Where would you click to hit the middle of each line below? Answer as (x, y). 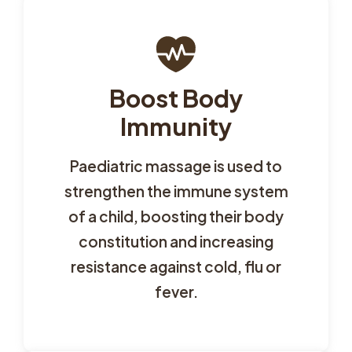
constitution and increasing (176, 241)
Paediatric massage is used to (176, 165)
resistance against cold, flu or (176, 266)
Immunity (176, 126)
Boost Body (176, 97)
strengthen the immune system (176, 191)
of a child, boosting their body (176, 216)
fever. (176, 291)
